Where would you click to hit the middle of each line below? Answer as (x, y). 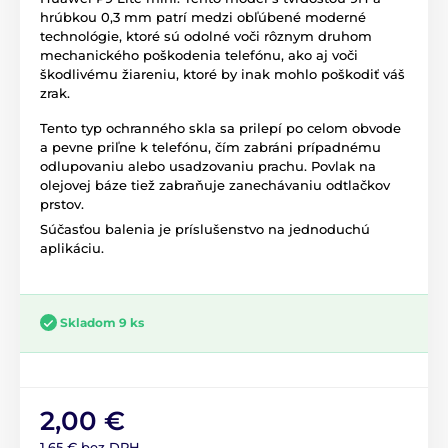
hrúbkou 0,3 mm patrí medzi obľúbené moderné (203, 16)
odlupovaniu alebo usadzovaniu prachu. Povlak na (208, 165)
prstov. (62, 203)
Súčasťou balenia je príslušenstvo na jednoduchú (205, 228)
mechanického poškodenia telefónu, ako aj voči (199, 54)
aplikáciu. (72, 247)
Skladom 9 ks (102, 322)
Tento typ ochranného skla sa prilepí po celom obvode (220, 127)
